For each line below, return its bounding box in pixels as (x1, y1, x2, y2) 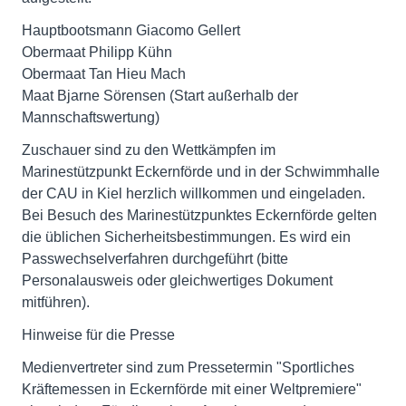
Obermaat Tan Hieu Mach (22, 66, 186, 82)
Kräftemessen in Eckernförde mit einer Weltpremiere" (22, 382, 362, 397)
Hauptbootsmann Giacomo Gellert (22, 23, 240, 38)
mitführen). (22, 295, 90, 310)
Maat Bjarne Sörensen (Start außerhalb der (22, 88, 298, 103)
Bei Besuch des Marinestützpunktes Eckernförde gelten (22, 208, 377, 223)
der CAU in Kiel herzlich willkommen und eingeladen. (22, 186, 365, 201)
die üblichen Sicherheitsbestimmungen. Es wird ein (22, 229, 351, 245)
